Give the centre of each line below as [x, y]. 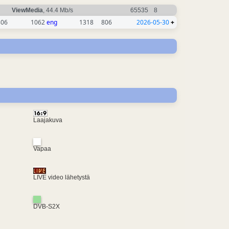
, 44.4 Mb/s [59, 10]
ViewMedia [27, 10]
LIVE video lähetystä [61, 178]
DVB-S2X [46, 206]
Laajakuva [48, 120]
